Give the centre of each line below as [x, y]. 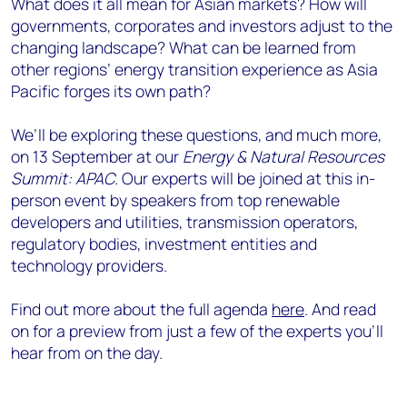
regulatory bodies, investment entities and [164, 243]
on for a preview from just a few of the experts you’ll [197, 331]
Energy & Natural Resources [283, 156]
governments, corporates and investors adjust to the [202, 25]
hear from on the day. [89, 352]
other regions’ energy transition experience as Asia [194, 69]
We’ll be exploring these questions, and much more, [196, 134]
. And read [340, 309]
